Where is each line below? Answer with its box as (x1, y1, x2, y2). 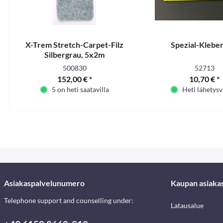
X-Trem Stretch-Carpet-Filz (25, 40, 124, 49)
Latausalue (170, 201, 204, 210)
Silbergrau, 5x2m (44, 50, 105, 59)
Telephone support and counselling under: (4, 196, 133, 205)
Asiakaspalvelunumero (4, 178, 85, 188)
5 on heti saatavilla (52, 85, 110, 94)
